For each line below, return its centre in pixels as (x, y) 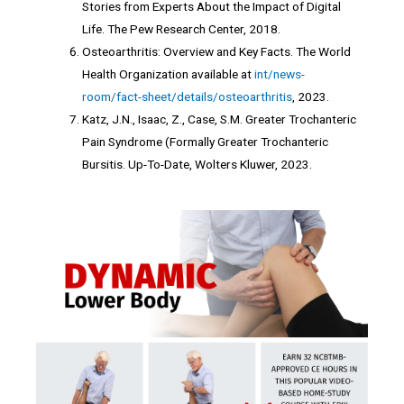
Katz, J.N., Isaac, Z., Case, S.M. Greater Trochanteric (220, 119)
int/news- (280, 73)
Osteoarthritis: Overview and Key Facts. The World (217, 51)
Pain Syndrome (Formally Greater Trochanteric (206, 141)
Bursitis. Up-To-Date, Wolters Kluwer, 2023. (197, 164)
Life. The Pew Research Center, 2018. (182, 28)
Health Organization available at (169, 73)
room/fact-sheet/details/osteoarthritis (188, 96)
